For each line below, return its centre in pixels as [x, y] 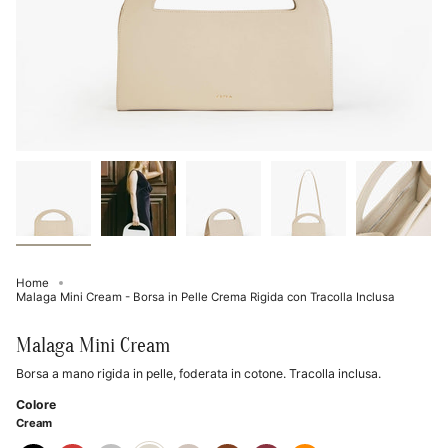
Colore [36, 404]
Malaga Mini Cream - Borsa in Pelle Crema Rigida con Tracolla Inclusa [205, 297]
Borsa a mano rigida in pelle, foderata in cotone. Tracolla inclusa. [198, 373]
